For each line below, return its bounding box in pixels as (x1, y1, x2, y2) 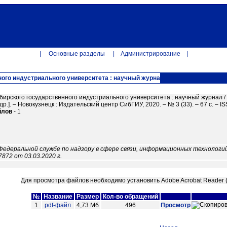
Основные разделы (49, 50, 105, 57)
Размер (74, 193, 100, 200)
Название (42, 193, 74, 200)
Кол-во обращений (101, 193, 160, 200)
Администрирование (120, 50, 180, 57)
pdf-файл (45, 202, 71, 209)
